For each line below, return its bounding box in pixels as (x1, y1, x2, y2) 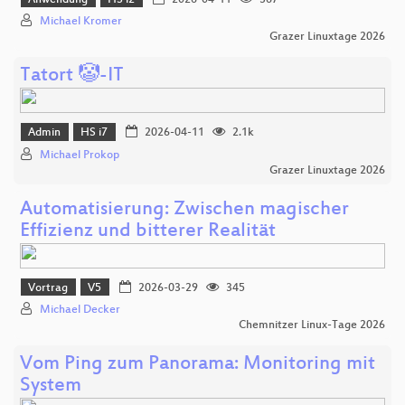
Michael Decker (40, 304, 120, 317)
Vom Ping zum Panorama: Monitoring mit (20, 353, 375, 377)
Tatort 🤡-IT (20, 65, 124, 89)
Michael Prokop (40, 148, 119, 162)
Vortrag (28, 281, 69, 295)
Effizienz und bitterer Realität (20, 220, 276, 243)
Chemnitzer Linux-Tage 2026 (239, 319, 385, 333)
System (20, 375, 81, 399)
